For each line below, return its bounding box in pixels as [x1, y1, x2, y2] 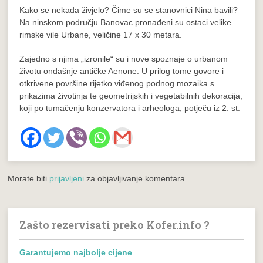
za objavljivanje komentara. [84, 173, 188, 183]
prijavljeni [49, 173, 85, 183]
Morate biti [8, 173, 50, 183]
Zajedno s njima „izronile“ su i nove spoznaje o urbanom [19, 53, 228, 63]
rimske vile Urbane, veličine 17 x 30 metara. [19, 29, 183, 39]
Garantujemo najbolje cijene [19, 247, 133, 257]
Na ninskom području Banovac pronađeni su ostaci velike [19, 17, 232, 27]
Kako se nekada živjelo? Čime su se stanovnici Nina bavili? [19, 5, 238, 15]
